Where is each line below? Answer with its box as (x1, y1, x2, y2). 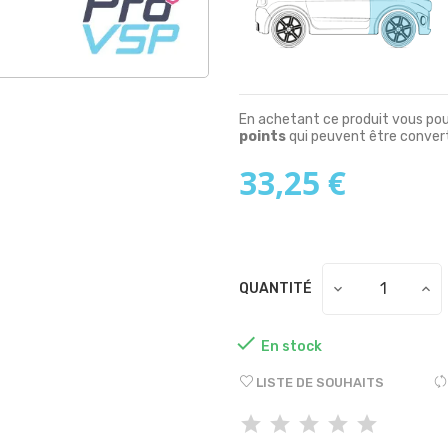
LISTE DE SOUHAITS (256, 374, 384, 390)
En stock (261, 337, 322, 355)
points (239, 128, 286, 146)
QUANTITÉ (239, 280, 312, 298)
